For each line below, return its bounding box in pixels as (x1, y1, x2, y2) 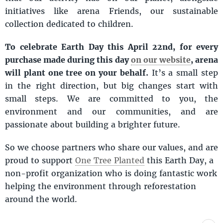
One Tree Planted (75, 155, 144, 165)
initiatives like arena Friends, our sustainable (5, 5, 218, 16)
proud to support (5, 155, 75, 165)
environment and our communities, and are (5, 106, 218, 116)
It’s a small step (148, 67, 219, 78)
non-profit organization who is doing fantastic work (5, 168, 217, 178)
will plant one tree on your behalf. (5, 67, 148, 78)
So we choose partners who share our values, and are (5, 142, 218, 152)
